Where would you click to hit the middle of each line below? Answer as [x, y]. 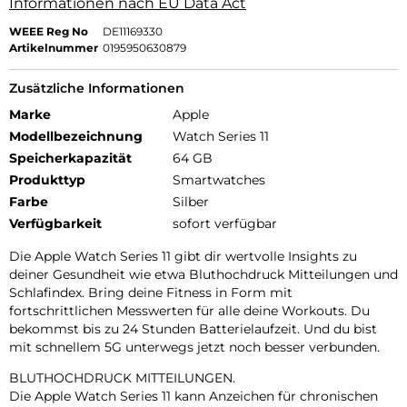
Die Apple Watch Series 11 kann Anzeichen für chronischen [194, 397]
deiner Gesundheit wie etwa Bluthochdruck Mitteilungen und [203, 275]
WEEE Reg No [49, 32]
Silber [191, 202]
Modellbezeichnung [76, 137]
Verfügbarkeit [55, 224]
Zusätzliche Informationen [97, 89]
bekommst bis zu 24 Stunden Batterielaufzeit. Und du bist [193, 329]
